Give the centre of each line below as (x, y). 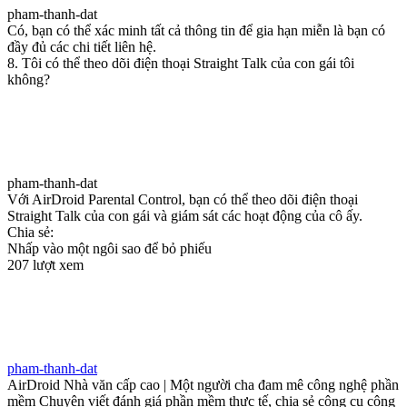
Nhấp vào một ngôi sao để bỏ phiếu (109, 248)
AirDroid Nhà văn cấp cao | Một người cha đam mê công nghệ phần (203, 384)
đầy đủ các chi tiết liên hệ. (82, 46)
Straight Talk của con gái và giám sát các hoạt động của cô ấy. (185, 215)
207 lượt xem (45, 264)
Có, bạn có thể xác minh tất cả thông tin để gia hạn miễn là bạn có (196, 30)
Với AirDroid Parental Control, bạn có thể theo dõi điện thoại (183, 199)
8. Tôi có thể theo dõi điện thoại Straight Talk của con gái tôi (181, 63)
